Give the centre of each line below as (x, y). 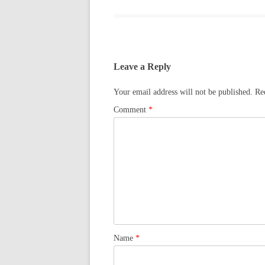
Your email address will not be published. (183, 92)
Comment (131, 110)
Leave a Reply (142, 67)
